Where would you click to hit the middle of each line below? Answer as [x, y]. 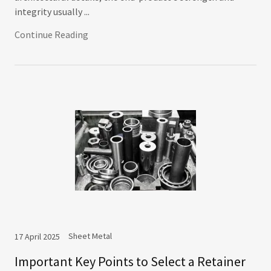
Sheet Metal [90, 236]
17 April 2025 [37, 237]
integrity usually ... [52, 11]
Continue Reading [51, 34]
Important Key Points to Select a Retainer [130, 261]
